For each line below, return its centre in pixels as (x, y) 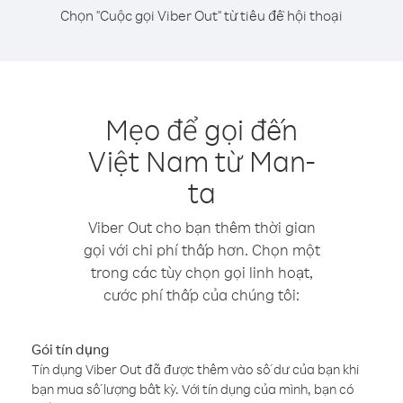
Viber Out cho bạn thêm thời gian (201, 227)
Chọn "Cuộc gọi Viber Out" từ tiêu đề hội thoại (201, 15)
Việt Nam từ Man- (201, 161)
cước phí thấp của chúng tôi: (201, 295)
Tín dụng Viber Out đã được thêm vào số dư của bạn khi (195, 369)
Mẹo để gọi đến (201, 129)
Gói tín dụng (70, 349)
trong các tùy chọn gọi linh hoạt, (201, 272)
